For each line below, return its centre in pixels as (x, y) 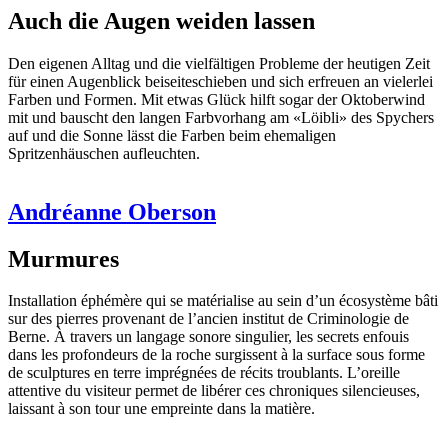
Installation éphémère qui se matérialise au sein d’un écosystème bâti (223, 301)
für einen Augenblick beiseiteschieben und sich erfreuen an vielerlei (220, 81)
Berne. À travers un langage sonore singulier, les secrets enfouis (208, 337)
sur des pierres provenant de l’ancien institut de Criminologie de (208, 319)
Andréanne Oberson (112, 211)
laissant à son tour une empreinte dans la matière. (161, 409)
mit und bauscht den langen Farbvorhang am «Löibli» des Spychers (221, 117)
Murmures (63, 258)
